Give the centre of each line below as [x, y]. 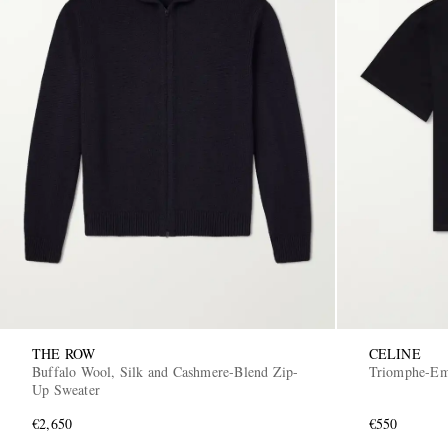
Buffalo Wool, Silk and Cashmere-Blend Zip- [165, 371]
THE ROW [64, 353]
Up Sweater [66, 389]
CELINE [394, 353]
